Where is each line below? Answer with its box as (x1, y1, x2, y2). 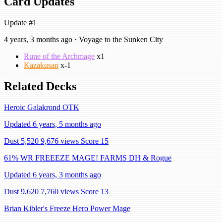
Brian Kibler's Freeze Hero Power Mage (4, 204, 130, 213)
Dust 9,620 (4, 187, 39, 196)
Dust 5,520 (4, 136, 39, 145)
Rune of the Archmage (24, 52, 95, 60)
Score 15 (81, 136, 109, 145)
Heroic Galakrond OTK (4, 103, 79, 111)
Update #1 (4, 18, 37, 27)
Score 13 (81, 187, 109, 196)
